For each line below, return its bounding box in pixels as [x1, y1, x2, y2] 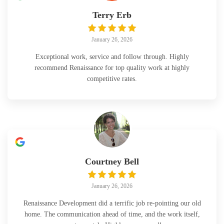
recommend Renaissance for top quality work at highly [34, 64, 189, 71]
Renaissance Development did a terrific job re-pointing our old [23, 199, 201, 207]
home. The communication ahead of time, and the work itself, [24, 210, 200, 218]
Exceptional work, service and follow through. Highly [35, 53, 189, 60]
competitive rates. [87, 75, 137, 82]
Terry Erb [92, 10, 131, 20]
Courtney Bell [85, 156, 139, 166]
